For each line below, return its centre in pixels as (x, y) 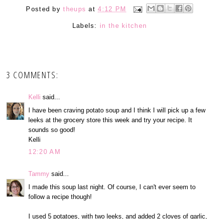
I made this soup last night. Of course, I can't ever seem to (112, 187)
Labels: (86, 26)
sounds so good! (52, 130)
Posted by (45, 9)
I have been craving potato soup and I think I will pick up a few (117, 110)
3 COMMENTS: (33, 75)
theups (75, 9)
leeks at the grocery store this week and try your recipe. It (110, 120)
